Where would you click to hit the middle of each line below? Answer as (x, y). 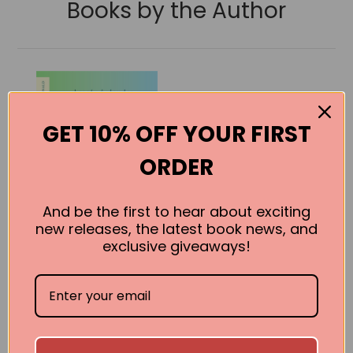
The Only (97, 288)
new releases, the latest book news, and (176, 229)
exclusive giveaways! (176, 246)
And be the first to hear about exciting (176, 211)
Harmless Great (97, 306)
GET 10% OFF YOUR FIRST (176, 134)
